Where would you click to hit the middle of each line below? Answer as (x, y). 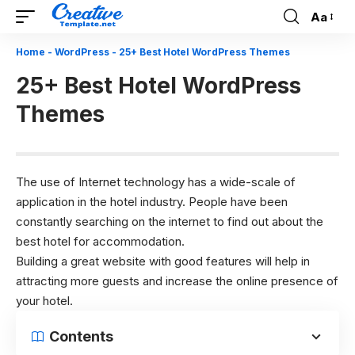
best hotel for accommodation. (100, 241)
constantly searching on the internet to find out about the (170, 221)
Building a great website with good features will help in (163, 261)
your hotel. (44, 301)
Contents (81, 336)
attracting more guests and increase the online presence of (177, 281)
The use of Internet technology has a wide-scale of (156, 182)
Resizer (330, 45)
